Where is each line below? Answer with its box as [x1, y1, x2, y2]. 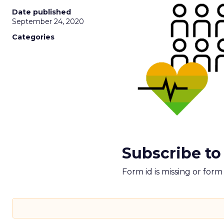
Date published [12, 7, 71, 16]
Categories [12, 32, 54, 41]
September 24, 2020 [12, 17, 84, 26]
